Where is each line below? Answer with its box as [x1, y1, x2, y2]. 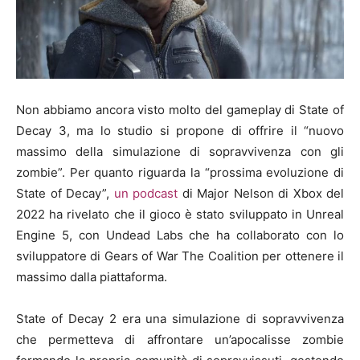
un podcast [113, 185, 178, 201]
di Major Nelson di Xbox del [178, 185, 344, 201]
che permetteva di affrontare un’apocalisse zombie [16, 331, 344, 347]
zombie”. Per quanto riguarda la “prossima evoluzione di [16, 164, 344, 180]
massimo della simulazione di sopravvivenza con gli [16, 143, 344, 159]
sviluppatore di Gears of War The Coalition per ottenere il [16, 247, 344, 264]
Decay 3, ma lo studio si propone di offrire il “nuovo [16, 122, 344, 138]
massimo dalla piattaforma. [16, 268, 167, 284]
